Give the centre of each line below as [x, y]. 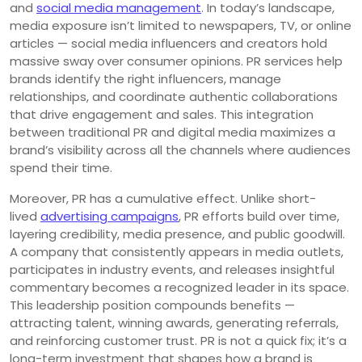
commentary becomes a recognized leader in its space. [179, 287]
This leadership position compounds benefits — [152, 305]
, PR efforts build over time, [259, 216]
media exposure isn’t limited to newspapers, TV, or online [181, 25]
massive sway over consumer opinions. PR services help [176, 61]
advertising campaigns [109, 216]
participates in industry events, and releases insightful [172, 269]
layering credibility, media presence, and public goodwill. [177, 234]
